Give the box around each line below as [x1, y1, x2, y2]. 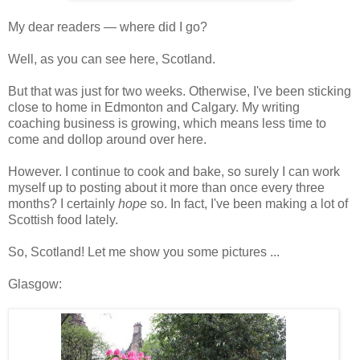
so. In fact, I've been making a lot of [147, 197, 348, 211]
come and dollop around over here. [8, 133, 207, 147]
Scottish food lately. [8, 213, 118, 227]
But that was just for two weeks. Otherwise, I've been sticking [8, 84, 351, 99]
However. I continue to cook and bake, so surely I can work [8, 165, 340, 179]
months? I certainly [8, 197, 118, 211]
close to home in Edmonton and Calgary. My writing [8, 100, 300, 115]
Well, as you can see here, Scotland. [8, 52, 215, 67]
